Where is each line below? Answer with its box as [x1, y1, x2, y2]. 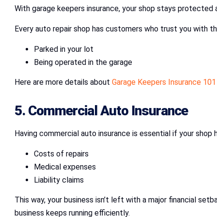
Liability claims [34, 175, 84, 185]
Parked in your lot [34, 44, 93, 54]
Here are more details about [15, 77, 112, 87]
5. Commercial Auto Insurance [15, 102, 188, 119]
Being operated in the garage [34, 57, 132, 67]
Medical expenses [34, 162, 96, 171]
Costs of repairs [34, 149, 89, 158]
